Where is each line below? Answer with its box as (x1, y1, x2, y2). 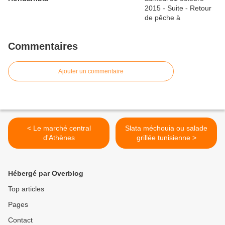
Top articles (8, 185, 44, 193)
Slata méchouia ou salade (125, 124, 207, 133)
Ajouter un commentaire (58, 68, 124, 75)
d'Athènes (43, 134, 75, 142)
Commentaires (8, 41, 78, 52)
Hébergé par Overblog (8, 169, 83, 178)
